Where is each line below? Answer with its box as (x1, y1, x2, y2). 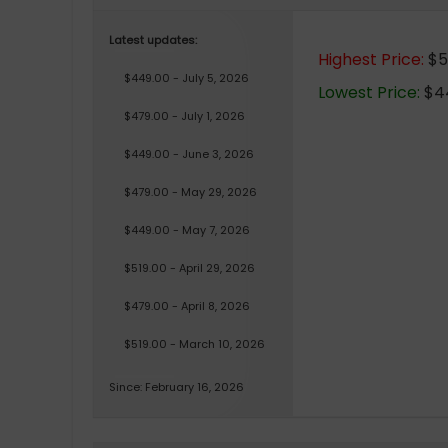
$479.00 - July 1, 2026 (124, 108, 245, 124)
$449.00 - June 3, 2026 (124, 146, 254, 162)
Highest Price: (318, 48, 424, 71)
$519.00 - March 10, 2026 (124, 336, 265, 352)
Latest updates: (109, 32, 197, 48)
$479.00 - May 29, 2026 (124, 184, 257, 200)
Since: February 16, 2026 (109, 379, 244, 395)
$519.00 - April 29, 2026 (124, 260, 255, 276)
